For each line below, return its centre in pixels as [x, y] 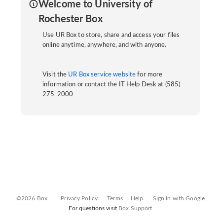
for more [149, 75]
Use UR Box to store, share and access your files [111, 36]
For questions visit [94, 208]
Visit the [55, 75]
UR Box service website [102, 75]
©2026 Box [32, 198]
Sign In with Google [179, 198]
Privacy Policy [79, 198]
